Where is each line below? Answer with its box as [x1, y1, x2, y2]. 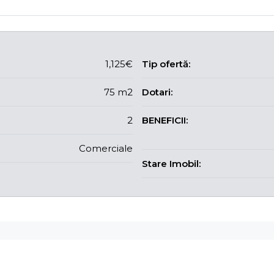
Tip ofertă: [141, 58, 190, 70]
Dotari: [141, 86, 172, 98]
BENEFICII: [141, 114, 188, 126]
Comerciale [78, 143, 133, 154]
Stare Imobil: [141, 158, 201, 169]
